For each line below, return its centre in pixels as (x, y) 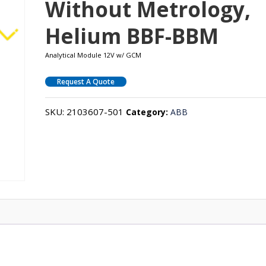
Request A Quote (86, 81)
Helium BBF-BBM (132, 36)
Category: (148, 112)
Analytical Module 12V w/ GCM (94, 55)
